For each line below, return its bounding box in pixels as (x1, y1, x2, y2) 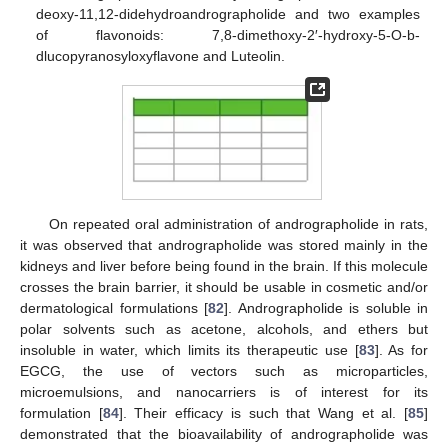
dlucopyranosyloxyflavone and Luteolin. (36, 48, 286, 65)
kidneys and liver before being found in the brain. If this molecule (20, 258, 428, 275)
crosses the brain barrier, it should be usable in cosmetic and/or (20, 279, 428, 296)
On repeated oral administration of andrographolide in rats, (48, 216, 428, 233)
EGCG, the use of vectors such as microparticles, (20, 363, 428, 380)
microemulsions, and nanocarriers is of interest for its (20, 384, 428, 401)
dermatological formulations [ (20, 300, 208, 317)
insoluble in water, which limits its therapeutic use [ (20, 342, 359, 359)
